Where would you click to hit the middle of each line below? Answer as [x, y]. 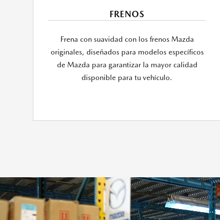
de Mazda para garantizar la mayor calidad [127, 65]
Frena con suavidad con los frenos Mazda [127, 40]
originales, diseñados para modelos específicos [127, 52]
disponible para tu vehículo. [127, 78]
